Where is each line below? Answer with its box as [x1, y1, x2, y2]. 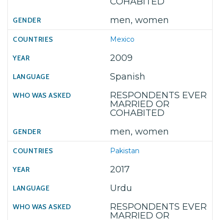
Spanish [110, 71, 145, 82]
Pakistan [110, 146, 139, 155]
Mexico [110, 35, 135, 44]
